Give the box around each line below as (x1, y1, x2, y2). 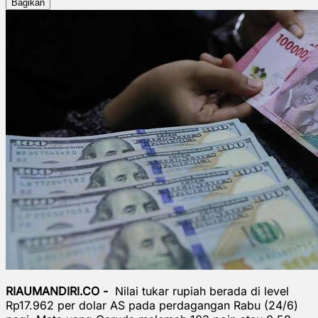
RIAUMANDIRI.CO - (6, 283, 111, 298)
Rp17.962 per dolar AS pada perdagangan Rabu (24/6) (6, 297, 298, 312)
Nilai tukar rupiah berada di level (111, 283, 289, 298)
